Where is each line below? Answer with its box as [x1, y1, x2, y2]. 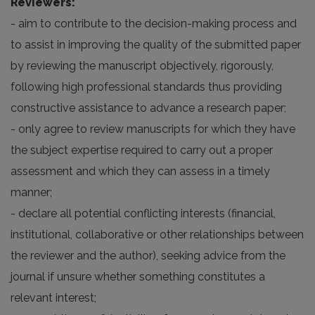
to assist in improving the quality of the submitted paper [11, 38, 301, 51]
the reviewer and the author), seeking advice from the [11, 249, 285, 262]
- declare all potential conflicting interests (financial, [11, 207, 276, 220]
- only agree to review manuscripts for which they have [11, 122, 295, 136]
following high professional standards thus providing [11, 80, 282, 94]
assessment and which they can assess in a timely [11, 165, 270, 178]
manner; [11, 186, 52, 199]
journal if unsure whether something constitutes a [11, 270, 265, 283]
